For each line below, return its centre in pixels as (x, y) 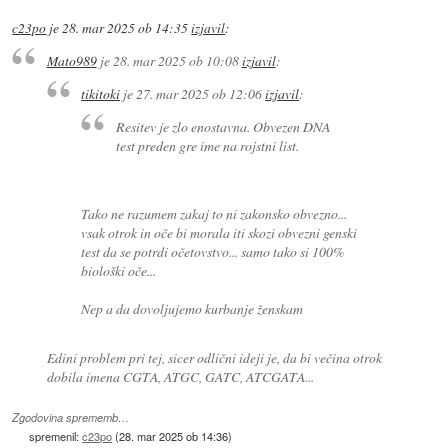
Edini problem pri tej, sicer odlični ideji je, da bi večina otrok (214, 357)
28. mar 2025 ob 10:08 (175, 61)
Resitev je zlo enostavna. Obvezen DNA (223, 126)
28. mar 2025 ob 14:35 (125, 27)
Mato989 (71, 61)
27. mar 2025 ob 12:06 (199, 93)
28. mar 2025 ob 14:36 (174, 436)
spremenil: (56, 436)
